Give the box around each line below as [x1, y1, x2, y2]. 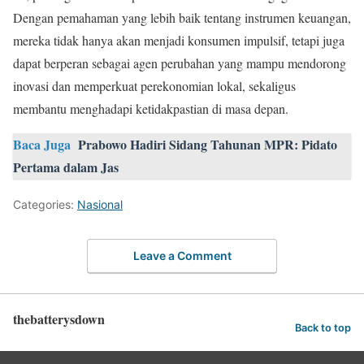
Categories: [13, 197, 77, 212]
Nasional [77, 197, 123, 212]
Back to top [295, 321, 351, 334]
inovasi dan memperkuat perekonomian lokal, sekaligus [13, 77, 296, 95]
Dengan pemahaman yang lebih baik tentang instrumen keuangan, [13, 9, 351, 27]
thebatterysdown [13, 309, 105, 328]
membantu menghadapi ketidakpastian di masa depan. [13, 100, 288, 118]
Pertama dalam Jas [13, 158, 119, 177]
